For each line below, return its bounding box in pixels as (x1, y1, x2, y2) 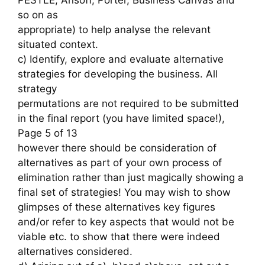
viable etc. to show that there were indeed (18, 230, 220, 243)
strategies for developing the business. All (18, 67, 218, 80)
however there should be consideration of (18, 141, 216, 154)
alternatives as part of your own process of (18, 156, 222, 169)
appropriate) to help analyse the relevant (18, 23, 211, 35)
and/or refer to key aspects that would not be (18, 215, 234, 228)
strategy (18, 82, 57, 95)
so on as (18, 8, 58, 21)
